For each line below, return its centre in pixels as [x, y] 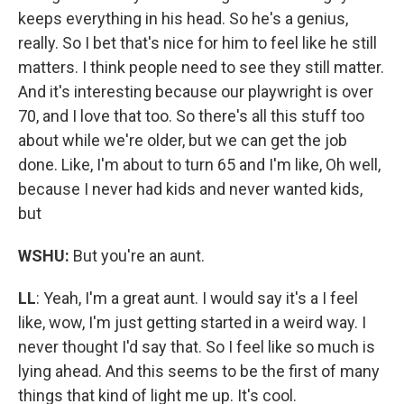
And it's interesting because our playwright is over [196, 91]
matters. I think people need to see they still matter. [201, 67]
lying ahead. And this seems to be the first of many [199, 371]
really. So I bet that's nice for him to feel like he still [197, 42]
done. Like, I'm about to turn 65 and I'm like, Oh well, [199, 164]
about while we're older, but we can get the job [183, 140]
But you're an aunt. [137, 255]
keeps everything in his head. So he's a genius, [183, 18]
